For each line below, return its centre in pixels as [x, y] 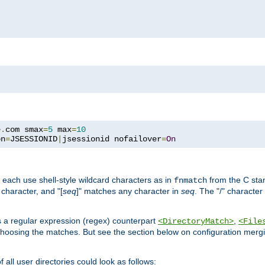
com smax [24, 129]
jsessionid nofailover [112, 139]
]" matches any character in [129, 191]
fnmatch [190, 180]
